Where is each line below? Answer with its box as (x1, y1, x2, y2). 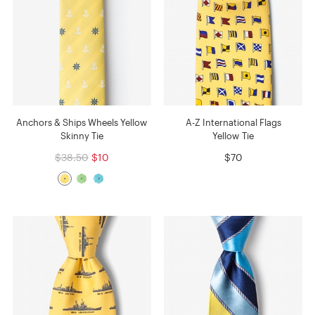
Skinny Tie (60, 130, 103, 142)
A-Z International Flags (185, 117, 281, 129)
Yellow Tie (212, 130, 255, 142)
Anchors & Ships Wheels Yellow (16, 117, 148, 129)
